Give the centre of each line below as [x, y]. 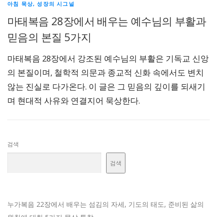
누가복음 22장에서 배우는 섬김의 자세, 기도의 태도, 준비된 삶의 [106, 204]
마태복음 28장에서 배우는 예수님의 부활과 [107, 21]
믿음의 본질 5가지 [49, 37]
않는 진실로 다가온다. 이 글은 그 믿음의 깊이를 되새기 [106, 87]
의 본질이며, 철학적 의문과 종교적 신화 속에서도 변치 [106, 73]
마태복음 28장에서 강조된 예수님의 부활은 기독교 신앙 [108, 59]
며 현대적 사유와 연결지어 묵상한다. [74, 101]
